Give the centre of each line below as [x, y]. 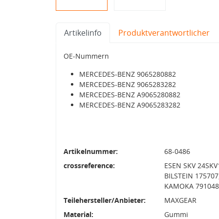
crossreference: [89, 165]
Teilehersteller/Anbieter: [105, 200]
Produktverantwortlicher [164, 33]
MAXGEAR [180, 200]
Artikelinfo [83, 33]
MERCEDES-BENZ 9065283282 [128, 84]
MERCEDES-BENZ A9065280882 [130, 94]
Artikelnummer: [91, 151]
